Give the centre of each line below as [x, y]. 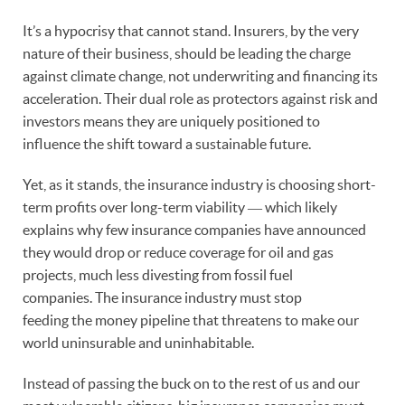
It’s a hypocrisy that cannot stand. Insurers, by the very [191, 30]
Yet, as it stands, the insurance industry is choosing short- [199, 184]
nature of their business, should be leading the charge [187, 53]
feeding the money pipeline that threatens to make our [191, 320]
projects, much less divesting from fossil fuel [158, 274]
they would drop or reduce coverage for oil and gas [178, 252]
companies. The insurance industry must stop [162, 297]
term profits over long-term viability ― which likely [180, 207]
